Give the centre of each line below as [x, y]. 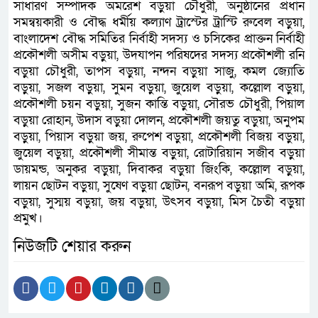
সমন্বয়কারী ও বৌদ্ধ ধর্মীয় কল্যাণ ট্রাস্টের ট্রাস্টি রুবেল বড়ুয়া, [159, 23]
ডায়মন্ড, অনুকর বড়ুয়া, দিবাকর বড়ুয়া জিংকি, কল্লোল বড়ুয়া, [159, 170]
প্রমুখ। [28, 219]
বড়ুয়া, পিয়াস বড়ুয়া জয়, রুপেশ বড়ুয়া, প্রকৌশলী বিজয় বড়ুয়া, [159, 137]
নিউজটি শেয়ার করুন [72, 247]
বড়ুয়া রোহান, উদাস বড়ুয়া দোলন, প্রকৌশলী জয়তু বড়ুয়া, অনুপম [159, 121]
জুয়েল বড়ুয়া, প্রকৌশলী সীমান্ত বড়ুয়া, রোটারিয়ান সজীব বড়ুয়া [159, 153]
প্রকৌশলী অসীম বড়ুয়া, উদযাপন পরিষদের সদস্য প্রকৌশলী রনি [159, 55]
